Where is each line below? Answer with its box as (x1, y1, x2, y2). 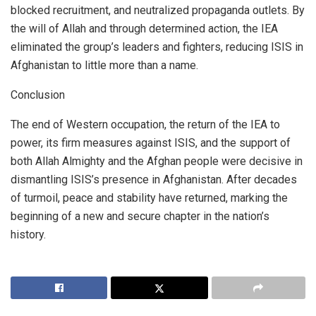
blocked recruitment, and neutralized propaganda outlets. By (11, 3, 305, 17)
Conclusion (11, 87, 65, 102)
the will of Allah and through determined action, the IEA (11, 21, 278, 35)
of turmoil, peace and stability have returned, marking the (11, 190, 288, 205)
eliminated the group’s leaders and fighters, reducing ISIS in (11, 39, 303, 54)
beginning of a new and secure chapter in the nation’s (11, 209, 269, 223)
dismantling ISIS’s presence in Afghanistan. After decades (11, 172, 297, 186)
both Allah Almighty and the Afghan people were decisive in (11, 154, 303, 168)
